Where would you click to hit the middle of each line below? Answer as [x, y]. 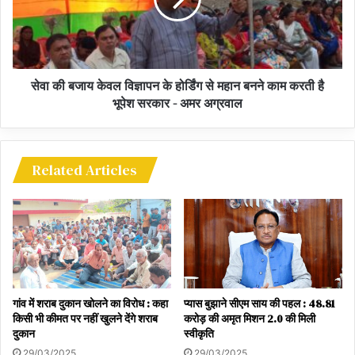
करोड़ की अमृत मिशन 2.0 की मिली [250, 318]
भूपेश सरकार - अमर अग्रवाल [177, 103]
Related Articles [84, 170]
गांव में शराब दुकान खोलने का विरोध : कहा [90, 303]
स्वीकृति [199, 333]
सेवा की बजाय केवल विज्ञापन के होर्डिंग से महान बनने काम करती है [177, 86]
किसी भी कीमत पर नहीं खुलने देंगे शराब [85, 318]
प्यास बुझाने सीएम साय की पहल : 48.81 [259, 303]
